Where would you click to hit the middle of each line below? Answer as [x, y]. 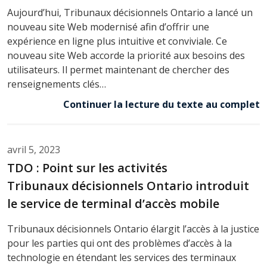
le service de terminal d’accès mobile [113, 203]
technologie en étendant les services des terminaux [122, 257]
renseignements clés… [57, 84]
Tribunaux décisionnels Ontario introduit [128, 185]
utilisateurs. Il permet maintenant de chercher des [118, 69]
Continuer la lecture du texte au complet [162, 104]
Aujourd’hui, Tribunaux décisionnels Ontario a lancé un [130, 12]
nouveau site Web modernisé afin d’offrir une [108, 27]
